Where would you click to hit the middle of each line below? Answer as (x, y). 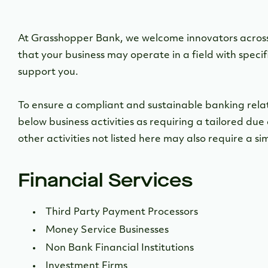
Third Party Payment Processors (123, 212)
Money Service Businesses (108, 230)
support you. (48, 72)
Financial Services (106, 180)
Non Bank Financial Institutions (121, 248)
